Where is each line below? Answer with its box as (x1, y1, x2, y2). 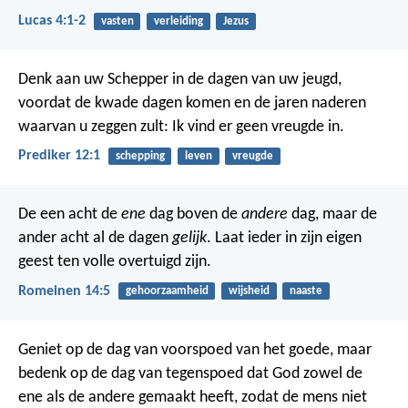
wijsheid (228, 285, 270, 298)
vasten (100, 15, 134, 27)
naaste (289, 285, 322, 298)
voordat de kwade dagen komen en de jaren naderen (18, 94, 366, 112)
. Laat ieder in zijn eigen (207, 229, 362, 248)
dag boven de (146, 206, 241, 224)
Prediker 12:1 (18, 148, 100, 164)
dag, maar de (288, 206, 377, 224)
